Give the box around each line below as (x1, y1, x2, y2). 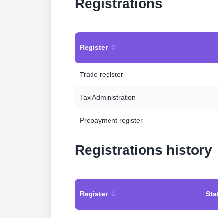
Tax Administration (80, 93, 136, 101)
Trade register (80, 71, 123, 78)
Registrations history (75, 143, 212, 158)
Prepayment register (80, 116, 143, 124)
